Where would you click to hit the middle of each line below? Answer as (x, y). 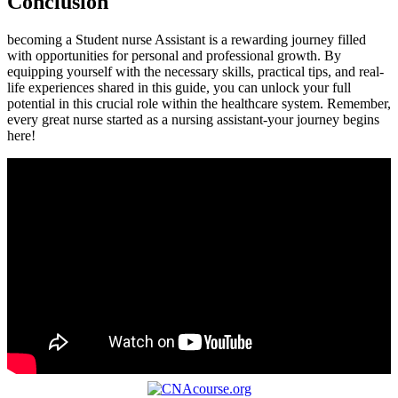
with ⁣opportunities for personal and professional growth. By (174, 55)
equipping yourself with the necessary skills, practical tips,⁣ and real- (195, 71)
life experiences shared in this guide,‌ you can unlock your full (179, 87)
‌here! (21, 135)
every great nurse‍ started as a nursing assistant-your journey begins (193, 119)
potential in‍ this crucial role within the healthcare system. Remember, (199, 103)
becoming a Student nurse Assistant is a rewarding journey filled (187, 39)
